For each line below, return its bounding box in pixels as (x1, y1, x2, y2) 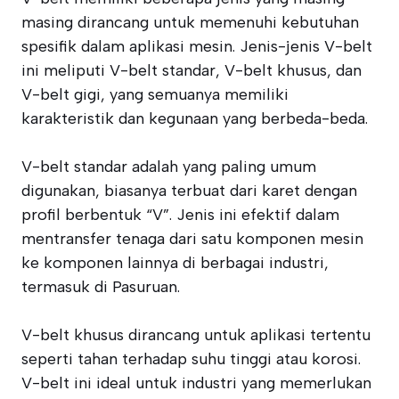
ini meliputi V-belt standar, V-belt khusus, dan (21, 61, 362, 80)
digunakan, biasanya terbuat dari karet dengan (21, 181, 357, 200)
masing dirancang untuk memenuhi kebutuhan (21, 12, 359, 32)
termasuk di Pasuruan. (21, 277, 180, 297)
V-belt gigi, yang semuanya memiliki (21, 85, 289, 104)
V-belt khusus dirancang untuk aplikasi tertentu (21, 325, 370, 345)
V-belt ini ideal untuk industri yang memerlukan (21, 373, 371, 393)
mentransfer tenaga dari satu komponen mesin (21, 229, 363, 248)
